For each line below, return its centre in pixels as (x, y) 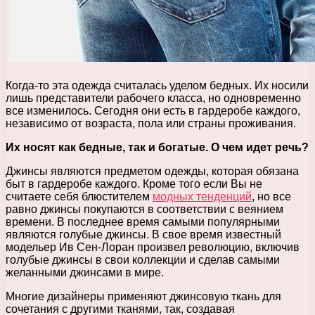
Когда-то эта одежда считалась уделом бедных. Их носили (157, 85)
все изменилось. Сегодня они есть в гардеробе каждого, (153, 110)
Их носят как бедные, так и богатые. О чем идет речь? (157, 147)
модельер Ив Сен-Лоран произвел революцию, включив (153, 247)
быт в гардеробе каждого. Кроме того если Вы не (134, 184)
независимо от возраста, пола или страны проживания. (151, 123)
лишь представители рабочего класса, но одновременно (153, 98)
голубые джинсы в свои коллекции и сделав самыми (143, 259)
